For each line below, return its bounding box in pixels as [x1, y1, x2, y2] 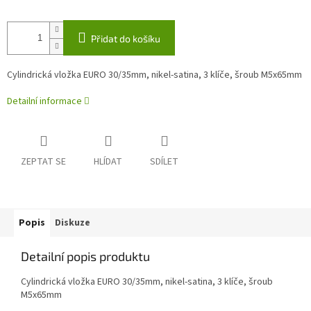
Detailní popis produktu [21, 249, 150, 264]
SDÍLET [150, 155, 178, 169]
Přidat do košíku [91, 33, 160, 45]
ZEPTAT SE [21, 155, 66, 169]
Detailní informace [7, 94, 82, 109]
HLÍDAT [94, 155, 122, 169]
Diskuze [55, 216, 90, 230]
